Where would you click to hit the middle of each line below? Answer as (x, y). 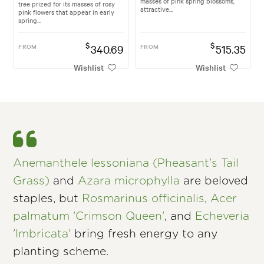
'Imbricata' (42, 234)
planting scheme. (61, 252)
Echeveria (222, 216)
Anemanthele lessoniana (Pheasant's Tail (126, 163)
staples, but (48, 199)
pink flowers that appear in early (67, 11)
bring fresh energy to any (144, 234)
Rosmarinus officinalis (143, 199)
